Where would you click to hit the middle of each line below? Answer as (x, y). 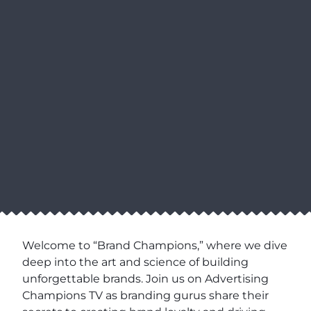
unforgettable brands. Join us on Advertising (145, 279)
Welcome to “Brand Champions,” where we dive (155, 246)
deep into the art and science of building (135, 262)
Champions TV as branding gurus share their (145, 296)
